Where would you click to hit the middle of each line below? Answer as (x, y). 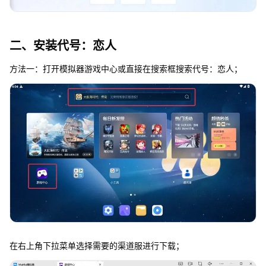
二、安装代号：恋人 (63, 46)
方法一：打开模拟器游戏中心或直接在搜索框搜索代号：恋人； (126, 69)
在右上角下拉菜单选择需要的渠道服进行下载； (96, 245)
